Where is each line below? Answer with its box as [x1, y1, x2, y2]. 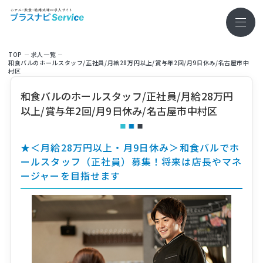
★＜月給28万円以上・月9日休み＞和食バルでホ [20, 140, 240, 154]
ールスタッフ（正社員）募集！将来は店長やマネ [20, 154, 242, 168]
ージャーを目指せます [20, 168, 121, 183]
